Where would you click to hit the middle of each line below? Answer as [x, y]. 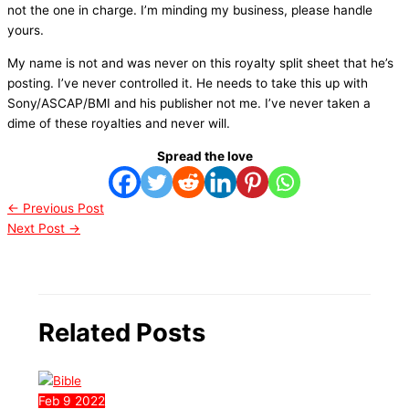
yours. [26, 31]
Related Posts [122, 333]
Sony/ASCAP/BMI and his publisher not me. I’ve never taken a [189, 103]
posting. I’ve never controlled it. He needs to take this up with [188, 83]
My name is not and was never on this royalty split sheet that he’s [200, 63]
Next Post [38, 228]
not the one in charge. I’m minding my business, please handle [190, 10]
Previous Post [62, 208]
